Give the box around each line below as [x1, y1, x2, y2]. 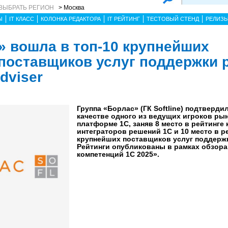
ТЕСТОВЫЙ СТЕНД [147, 16, 199, 22]
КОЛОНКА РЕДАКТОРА [41, 16, 101, 22]
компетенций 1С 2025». [76, 150, 159, 158]
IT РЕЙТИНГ [107, 16, 140, 22]
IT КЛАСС [9, 16, 34, 22]
